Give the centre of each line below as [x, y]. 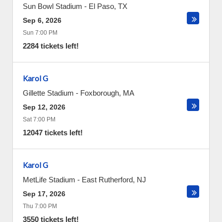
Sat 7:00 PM [39, 119]
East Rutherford [107, 180]
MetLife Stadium [49, 180]
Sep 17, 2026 [44, 194]
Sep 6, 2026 [42, 20]
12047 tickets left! [53, 133]
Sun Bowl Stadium [53, 6]
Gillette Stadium [48, 93]
